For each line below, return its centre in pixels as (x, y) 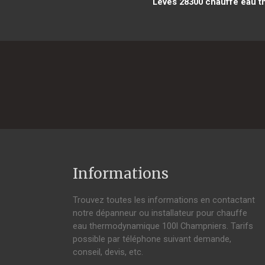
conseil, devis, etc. (108, 252)
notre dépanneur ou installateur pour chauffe (160, 213)
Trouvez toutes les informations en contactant (164, 200)
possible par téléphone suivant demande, (152, 239)
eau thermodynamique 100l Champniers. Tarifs (163, 226)
